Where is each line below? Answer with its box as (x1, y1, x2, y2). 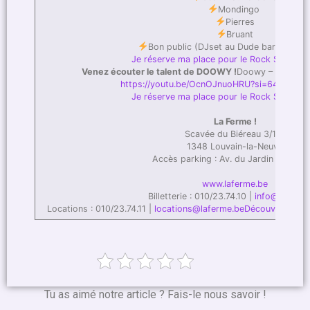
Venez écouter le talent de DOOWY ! (81, 66, 237, 77)
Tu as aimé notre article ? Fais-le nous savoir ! (44, 287, 266, 301)
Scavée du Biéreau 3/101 (184, 128, 286, 139)
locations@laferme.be (154, 203, 244, 214)
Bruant (226, 28, 254, 39)
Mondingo (217, 3, 262, 15)
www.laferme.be (202, 178, 268, 189)
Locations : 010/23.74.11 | (47, 203, 154, 214)
